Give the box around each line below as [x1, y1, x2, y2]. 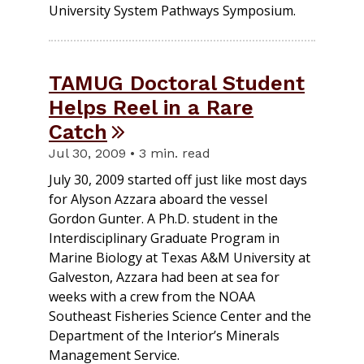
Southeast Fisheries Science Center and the [49, 306, 311, 325]
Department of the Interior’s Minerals [49, 326, 279, 344]
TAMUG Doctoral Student [49, 70, 305, 95]
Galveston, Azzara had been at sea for [49, 267, 279, 286]
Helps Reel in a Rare [49, 94, 253, 119]
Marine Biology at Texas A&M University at [49, 248, 310, 266]
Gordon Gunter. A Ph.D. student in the [49, 209, 278, 227]
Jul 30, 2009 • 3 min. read [49, 145, 210, 161]
